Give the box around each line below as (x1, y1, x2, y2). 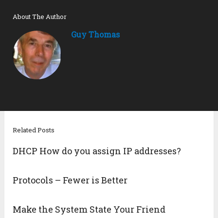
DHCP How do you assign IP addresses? (13, 145, 182, 157)
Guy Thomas (71, 29, 120, 40)
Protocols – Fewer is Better (13, 174, 128, 186)
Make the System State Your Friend (13, 203, 166, 216)
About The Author (13, 12, 67, 21)
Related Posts (13, 126, 55, 135)
